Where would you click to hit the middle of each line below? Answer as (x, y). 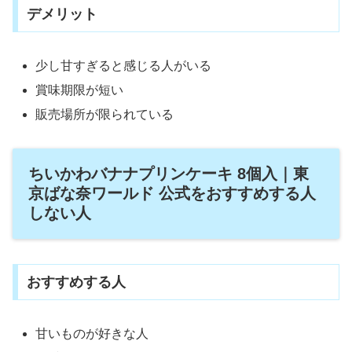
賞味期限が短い (80, 90)
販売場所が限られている (105, 115)
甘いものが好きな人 (92, 334)
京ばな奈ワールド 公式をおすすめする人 (172, 194)
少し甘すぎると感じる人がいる (124, 65)
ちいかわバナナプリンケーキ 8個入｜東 (169, 174)
